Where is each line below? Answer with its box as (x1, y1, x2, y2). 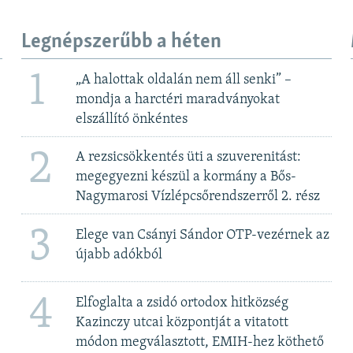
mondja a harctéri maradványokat (76, 91, 281, 107)
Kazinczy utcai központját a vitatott (76, 314, 289, 330)
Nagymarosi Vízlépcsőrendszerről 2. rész (76, 189, 321, 205)
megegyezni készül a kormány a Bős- (76, 169, 297, 185)
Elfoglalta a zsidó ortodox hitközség (76, 295, 289, 310)
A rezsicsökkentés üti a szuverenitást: (76, 150, 302, 165)
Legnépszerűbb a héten (20, 31, 221, 53)
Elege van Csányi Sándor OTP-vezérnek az (76, 227, 330, 243)
